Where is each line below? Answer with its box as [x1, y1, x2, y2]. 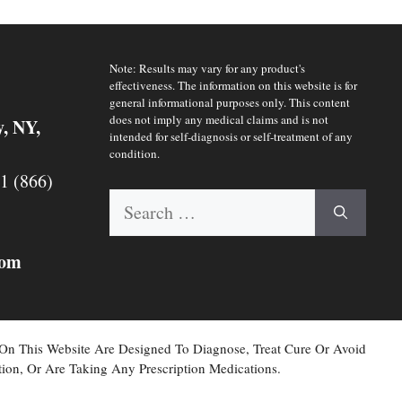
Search [109, 188, 158, 214]
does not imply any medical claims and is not [109, 110, 328, 127]
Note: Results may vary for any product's [109, 59, 305, 76]
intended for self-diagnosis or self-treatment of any [109, 127, 353, 144]
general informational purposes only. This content [109, 93, 350, 110]
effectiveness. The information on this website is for [109, 76, 357, 93]
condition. [109, 144, 160, 162]
